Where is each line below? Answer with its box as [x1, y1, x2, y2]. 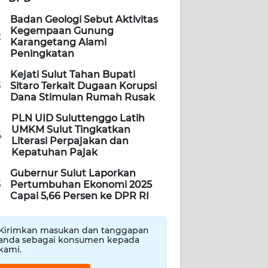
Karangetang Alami [10, 36, 106, 48]
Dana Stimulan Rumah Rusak [10, 92, 155, 103]
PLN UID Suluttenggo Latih [11, 112, 145, 124]
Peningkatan [10, 48, 74, 60]
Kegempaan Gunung [10, 25, 114, 37]
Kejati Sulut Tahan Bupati [10, 69, 135, 81]
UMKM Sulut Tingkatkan [11, 124, 130, 136]
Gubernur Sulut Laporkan [10, 167, 136, 179]
